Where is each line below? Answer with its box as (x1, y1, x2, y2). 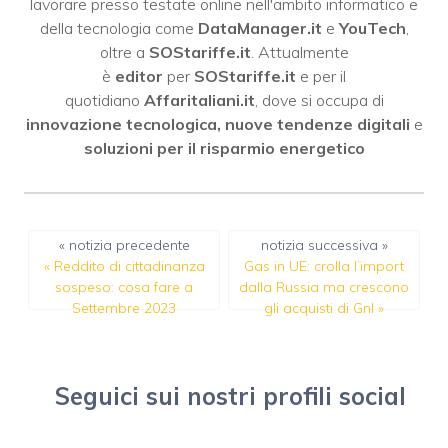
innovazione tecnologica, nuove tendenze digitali (25, 114, 410, 135)
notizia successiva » (260, 236, 388, 255)
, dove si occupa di (254, 90, 384, 111)
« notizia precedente (58, 236, 190, 255)
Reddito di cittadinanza (53, 257, 205, 276)
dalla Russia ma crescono (239, 278, 409, 297)
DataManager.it (197, 18, 322, 39)
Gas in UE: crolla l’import (244, 257, 404, 276)
